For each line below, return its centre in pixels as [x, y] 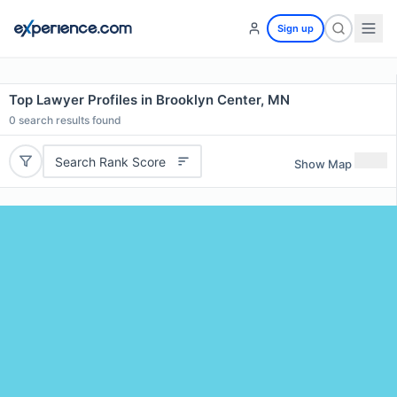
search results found [69, 120]
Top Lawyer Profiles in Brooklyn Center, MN [149, 100]
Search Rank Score [110, 161]
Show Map [323, 163]
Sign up [296, 28]
